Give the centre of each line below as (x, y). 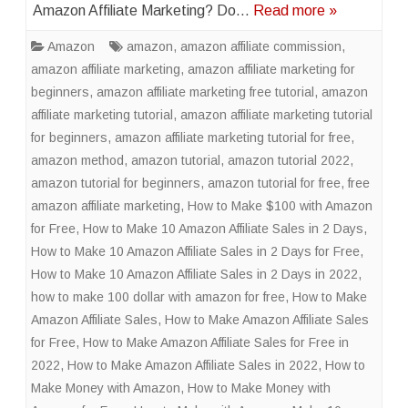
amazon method (77, 160)
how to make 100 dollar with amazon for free (158, 297)
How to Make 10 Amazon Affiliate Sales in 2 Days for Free (195, 251)
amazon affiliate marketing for (271, 69)
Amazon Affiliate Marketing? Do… (143, 10)
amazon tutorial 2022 (289, 160)
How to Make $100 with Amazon (280, 206)
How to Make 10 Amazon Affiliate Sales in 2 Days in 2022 (194, 274)
